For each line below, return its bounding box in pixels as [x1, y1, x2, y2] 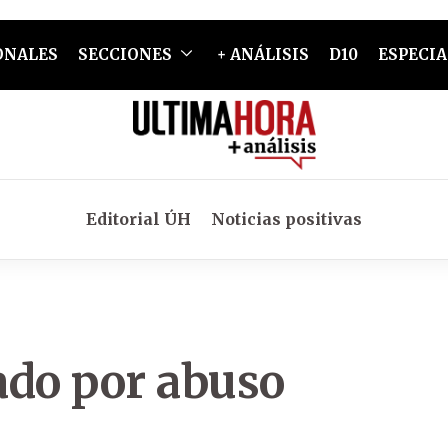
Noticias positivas [211, 209, 362, 229]
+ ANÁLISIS [216, 45, 309, 64]
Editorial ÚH [86, 209, 191, 229]
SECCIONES [77, 45, 172, 64]
